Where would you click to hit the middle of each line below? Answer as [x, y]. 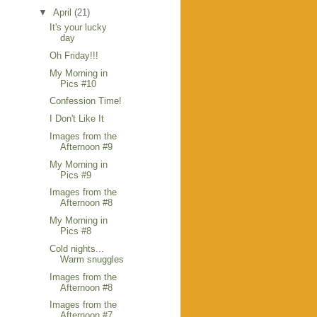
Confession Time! [86, 101]
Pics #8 [76, 231]
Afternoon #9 [87, 146]
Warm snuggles [92, 259]
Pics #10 [79, 83]
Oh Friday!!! [74, 55]
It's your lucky [79, 28]
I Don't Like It [77, 119]
